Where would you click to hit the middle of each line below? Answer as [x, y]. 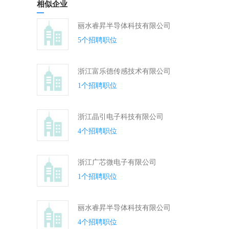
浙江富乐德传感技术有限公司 [124, 71]
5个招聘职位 [97, 40]
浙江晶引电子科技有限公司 [121, 117]
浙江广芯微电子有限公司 [117, 162]
